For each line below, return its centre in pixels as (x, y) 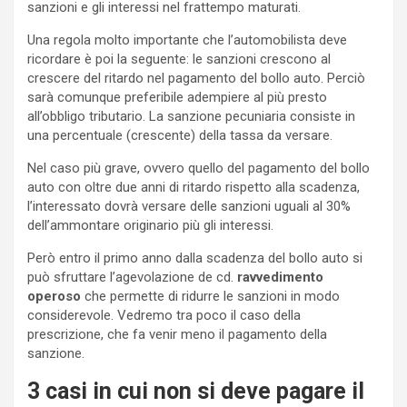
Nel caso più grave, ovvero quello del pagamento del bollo (199, 168)
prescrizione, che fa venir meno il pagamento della (177, 334)
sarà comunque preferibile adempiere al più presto (177, 97)
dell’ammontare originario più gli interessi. (150, 225)
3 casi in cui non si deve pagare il (196, 391)
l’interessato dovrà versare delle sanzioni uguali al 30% (189, 206)
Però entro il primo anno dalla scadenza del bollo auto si (195, 258)
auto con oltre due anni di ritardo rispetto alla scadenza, (194, 187)
